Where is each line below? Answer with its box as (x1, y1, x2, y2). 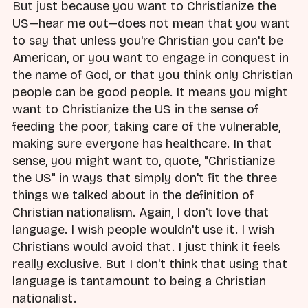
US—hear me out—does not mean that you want (12, 16, 290, 32)
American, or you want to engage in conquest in (12, 50, 289, 66)
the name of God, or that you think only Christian (12, 67, 293, 83)
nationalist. (12, 291, 76, 307)
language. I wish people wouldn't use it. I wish (12, 222, 274, 238)
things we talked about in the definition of (12, 188, 254, 203)
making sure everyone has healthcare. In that (12, 136, 272, 152)
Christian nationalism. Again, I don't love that (12, 205, 269, 221)
